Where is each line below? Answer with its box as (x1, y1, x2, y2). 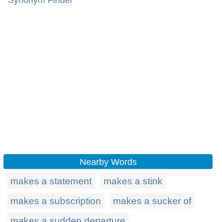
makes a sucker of (113, 196, 191, 206)
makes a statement (10, 176, 92, 186)
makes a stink (104, 176, 163, 186)
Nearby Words (79, 157, 137, 167)
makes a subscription (10, 196, 101, 206)
